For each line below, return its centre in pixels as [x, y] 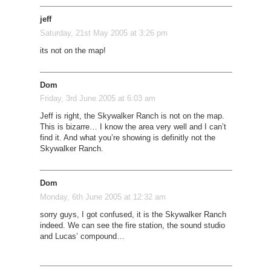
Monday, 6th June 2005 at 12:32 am [103, 197]
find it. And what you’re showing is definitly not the [127, 138]
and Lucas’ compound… [82, 236]
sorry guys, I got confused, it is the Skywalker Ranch [133, 214]
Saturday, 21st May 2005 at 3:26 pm [103, 33]
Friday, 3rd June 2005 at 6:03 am [97, 99]
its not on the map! [73, 50]
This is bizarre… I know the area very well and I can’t [133, 127]
